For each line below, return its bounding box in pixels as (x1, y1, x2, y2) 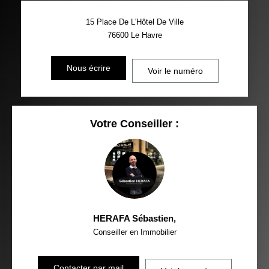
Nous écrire (66, 62, 110, 73)
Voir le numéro (147, 65, 203, 76)
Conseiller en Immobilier (92, 227, 177, 237)
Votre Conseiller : (90, 117, 179, 130)
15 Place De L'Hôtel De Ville (85, 17, 184, 26)
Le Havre (130, 30, 162, 40)
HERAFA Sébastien (93, 213, 174, 223)
